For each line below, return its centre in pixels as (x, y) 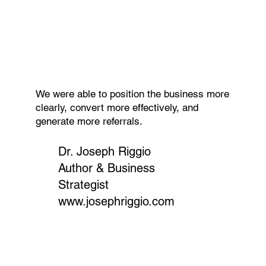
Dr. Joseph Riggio (104, 152)
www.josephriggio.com (116, 202)
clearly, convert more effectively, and (117, 108)
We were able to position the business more (132, 94)
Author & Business (106, 168)
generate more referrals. (89, 121)
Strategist (83, 185)
